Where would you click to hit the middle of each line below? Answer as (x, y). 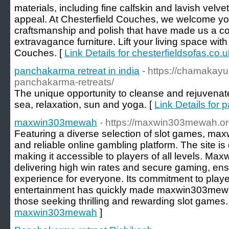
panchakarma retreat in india (77, 71)
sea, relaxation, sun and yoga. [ (84, 105)
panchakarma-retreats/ (64, 82)
